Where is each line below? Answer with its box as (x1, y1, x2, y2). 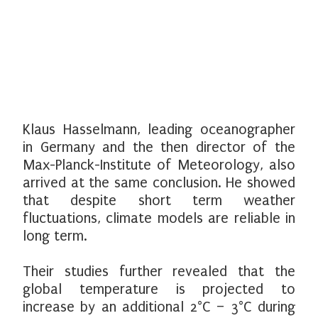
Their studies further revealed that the (23, 263, 295, 280)
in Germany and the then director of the (23, 139, 295, 155)
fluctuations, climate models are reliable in (23, 210, 295, 226)
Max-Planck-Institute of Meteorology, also (23, 157, 295, 173)
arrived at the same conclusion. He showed (23, 175, 295, 191)
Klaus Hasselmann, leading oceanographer (23, 121, 295, 138)
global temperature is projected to (23, 281, 295, 297)
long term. (23, 228, 87, 244)
